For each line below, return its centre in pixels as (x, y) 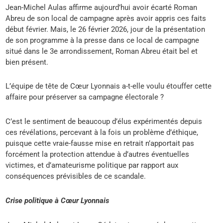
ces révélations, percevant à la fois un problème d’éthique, (102, 133)
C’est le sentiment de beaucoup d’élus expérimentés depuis (104, 122)
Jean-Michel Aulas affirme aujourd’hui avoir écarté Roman (102, 7)
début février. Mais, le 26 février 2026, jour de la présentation (106, 29)
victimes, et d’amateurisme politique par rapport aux (92, 166)
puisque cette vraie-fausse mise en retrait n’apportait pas (100, 144)
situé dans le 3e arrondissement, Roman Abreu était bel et (102, 51)
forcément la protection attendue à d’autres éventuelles (98, 155)
